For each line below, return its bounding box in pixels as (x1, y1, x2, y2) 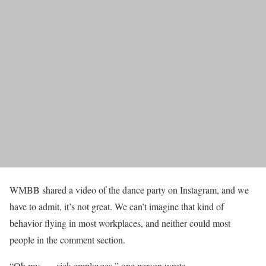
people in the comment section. (9, 233, 125, 246)
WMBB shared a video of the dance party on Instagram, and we (9, 183, 249, 196)
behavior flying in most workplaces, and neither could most (9, 217, 230, 229)
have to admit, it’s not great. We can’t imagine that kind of (9, 200, 224, 213)
